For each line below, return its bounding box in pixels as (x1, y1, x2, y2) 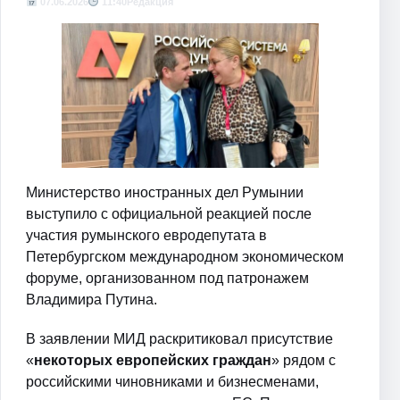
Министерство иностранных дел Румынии (26, 184, 304, 200)
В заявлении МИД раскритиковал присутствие (26, 330, 333, 346)
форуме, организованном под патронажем (26, 270, 309, 286)
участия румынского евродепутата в (26, 227, 267, 243)
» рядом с (271, 352, 336, 368)
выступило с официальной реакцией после (26, 205, 312, 221)
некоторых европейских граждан (34, 352, 271, 368)
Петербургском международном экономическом (26, 248, 344, 264)
